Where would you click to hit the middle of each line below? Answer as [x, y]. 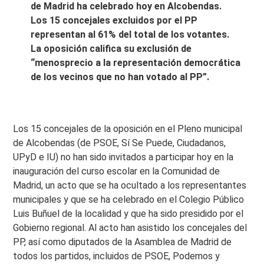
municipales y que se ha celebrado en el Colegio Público [129, 199]
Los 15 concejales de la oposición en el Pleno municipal [128, 129]
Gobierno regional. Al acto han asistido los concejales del [130, 228]
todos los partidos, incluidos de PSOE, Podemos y [117, 256]
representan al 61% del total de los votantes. [130, 34]
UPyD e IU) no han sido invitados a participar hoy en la [123, 157]
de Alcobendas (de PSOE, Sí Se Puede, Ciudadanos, [120, 143]
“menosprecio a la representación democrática [136, 63]
